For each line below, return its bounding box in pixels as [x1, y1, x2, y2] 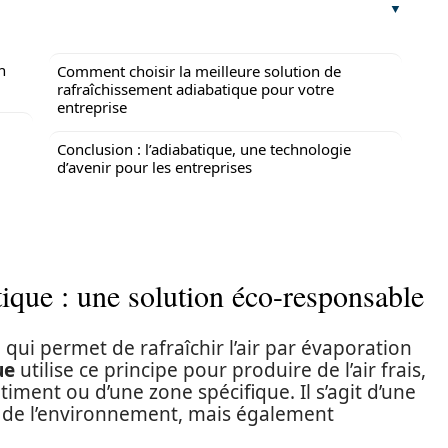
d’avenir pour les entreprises [57, 157, 252, 177]
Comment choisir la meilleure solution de [57, 61, 341, 81]
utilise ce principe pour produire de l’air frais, [15, 357, 426, 383]
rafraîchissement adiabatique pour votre [57, 79, 334, 99]
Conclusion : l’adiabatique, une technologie [57, 139, 351, 159]
